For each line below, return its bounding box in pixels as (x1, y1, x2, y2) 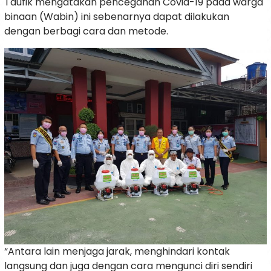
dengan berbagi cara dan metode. (4, 24, 168, 38)
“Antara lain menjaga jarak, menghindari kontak (4, 244, 230, 258)
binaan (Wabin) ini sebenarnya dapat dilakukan (4, 9, 229, 24)
